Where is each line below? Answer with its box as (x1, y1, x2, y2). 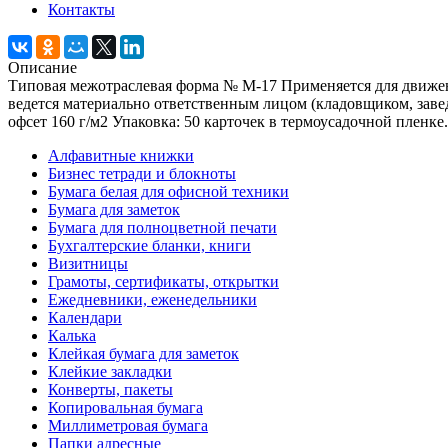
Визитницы (48, 254, 128, 272)
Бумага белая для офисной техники (48, 182, 289, 200)
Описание (8, 58, 77, 76)
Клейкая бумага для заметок (48, 344, 239, 362)
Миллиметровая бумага (48, 416, 208, 434)
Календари (48, 308, 122, 326)
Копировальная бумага (48, 398, 203, 416)
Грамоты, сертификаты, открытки (48, 272, 279, 290)
